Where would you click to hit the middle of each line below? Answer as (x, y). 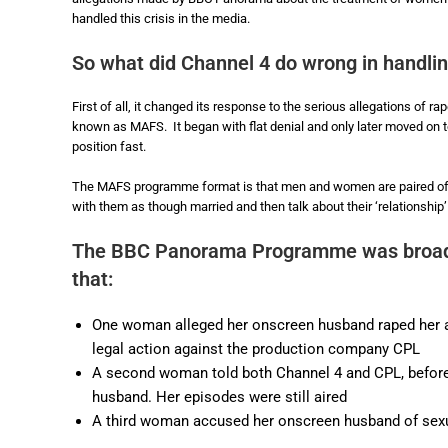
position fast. (112, 146)
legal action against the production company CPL (256, 348)
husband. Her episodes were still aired (219, 396)
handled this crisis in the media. (161, 18)
